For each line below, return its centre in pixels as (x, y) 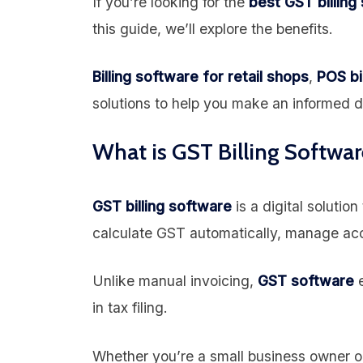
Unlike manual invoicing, (175, 281)
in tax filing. (130, 308)
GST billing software (162, 206)
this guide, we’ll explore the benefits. (213, 28)
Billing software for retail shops (201, 77)
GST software (306, 281)
